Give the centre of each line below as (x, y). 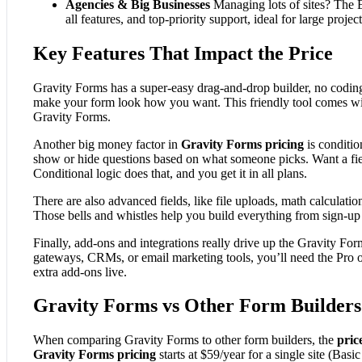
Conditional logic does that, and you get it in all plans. (170, 173)
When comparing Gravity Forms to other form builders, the (185, 340)
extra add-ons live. (80, 271)
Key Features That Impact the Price (183, 53)
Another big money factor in (107, 144)
